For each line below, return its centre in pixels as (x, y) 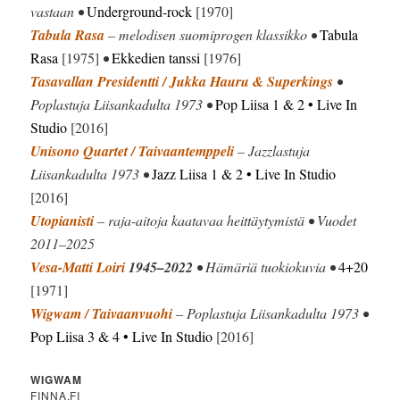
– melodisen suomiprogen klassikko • (212, 34)
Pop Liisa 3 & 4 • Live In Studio (122, 336)
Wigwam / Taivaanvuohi (102, 313)
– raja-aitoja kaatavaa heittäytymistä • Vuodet (225, 220)
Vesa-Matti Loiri (78, 267)
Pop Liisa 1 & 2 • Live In (287, 104)
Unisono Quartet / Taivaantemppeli (133, 150)
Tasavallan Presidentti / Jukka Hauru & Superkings (182, 81)
